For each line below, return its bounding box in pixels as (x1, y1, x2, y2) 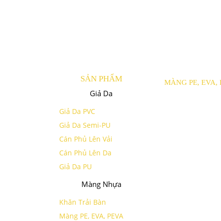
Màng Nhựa (81, 179, 121, 189)
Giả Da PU (59, 162, 92, 172)
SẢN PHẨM (80, 74, 122, 84)
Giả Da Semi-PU (59, 120, 110, 130)
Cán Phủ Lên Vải (59, 134, 112, 144)
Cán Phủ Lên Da (59, 148, 111, 158)
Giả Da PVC (59, 107, 95, 116)
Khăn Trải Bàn (59, 197, 106, 207)
